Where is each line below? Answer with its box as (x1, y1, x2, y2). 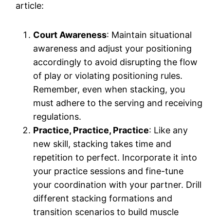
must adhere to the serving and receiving (33, 97, 202, 108)
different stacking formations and (33, 193, 172, 203)
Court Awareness (33, 29, 107, 40)
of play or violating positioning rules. (33, 70, 182, 81)
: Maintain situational (107, 29, 192, 40)
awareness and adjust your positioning (33, 43, 192, 54)
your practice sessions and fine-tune (33, 165, 183, 176)
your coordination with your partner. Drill (33, 179, 201, 190)
